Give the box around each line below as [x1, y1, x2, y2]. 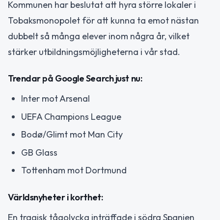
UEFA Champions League [21, 110, 121, 122]
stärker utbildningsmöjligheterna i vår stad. [8, 46, 180, 57]
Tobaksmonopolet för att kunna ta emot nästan [8, 14, 199, 26]
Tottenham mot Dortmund [21, 165, 127, 176]
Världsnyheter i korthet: [8, 191, 103, 203]
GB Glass [21, 146, 57, 158]
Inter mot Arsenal [21, 93, 90, 105]
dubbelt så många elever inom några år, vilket [8, 30, 190, 42]
